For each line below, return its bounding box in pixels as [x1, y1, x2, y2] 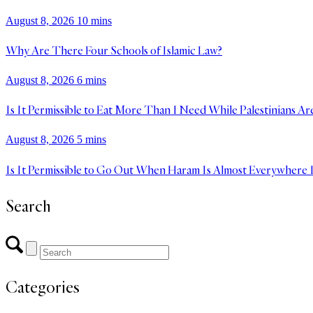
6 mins [77, 73, 106, 86]
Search [6, 196, 51, 217]
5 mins [77, 133, 106, 146]
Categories [6, 277, 80, 298]
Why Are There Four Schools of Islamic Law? [6, 43, 222, 58]
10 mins [77, 14, 112, 27]
